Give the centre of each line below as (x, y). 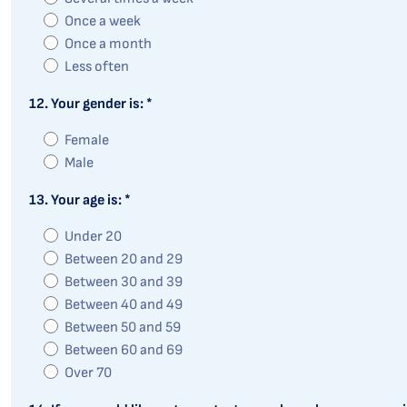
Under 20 (93, 237)
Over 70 (88, 373)
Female (87, 140)
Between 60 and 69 (124, 350)
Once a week (103, 21)
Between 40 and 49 (124, 305)
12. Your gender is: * (91, 104)
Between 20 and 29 (124, 259)
